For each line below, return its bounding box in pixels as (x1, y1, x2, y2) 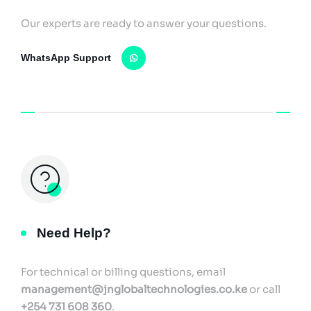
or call (247, 283, 280, 296)
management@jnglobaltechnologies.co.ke (21, 283, 247, 296)
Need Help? (37, 226, 111, 240)
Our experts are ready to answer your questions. (21, 17, 267, 30)
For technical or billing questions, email (21, 265, 226, 278)
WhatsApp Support (21, 52, 111, 63)
